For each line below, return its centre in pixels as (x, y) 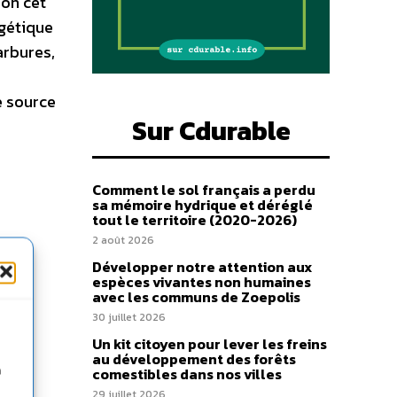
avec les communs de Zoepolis (196, 297)
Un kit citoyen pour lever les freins (210, 344)
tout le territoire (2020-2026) (195, 220)
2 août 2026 (123, 240)
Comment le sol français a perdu (204, 190)
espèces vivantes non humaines (202, 282)
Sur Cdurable (211, 131)
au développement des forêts (194, 359)
